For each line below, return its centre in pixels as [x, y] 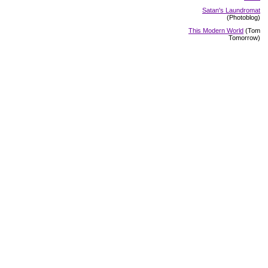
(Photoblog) [243, 17]
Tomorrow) [244, 37]
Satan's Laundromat [231, 10]
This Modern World [216, 30]
